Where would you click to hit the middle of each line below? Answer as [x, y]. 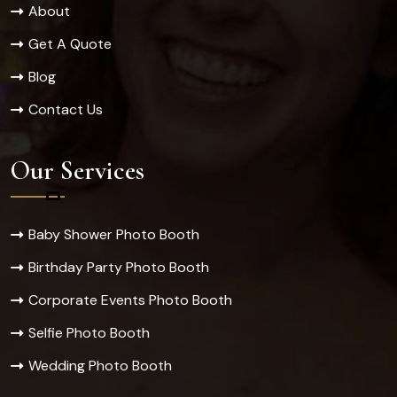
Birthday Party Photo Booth [119, 268]
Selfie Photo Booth [89, 333]
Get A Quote [70, 44]
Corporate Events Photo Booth [130, 300]
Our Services [78, 171]
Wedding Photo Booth [100, 366]
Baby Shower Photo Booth [114, 235]
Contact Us [66, 110]
